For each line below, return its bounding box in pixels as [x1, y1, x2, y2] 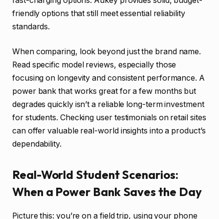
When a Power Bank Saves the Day [12, 184, 202, 199]
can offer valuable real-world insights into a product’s [12, 126, 206, 136]
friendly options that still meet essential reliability [12, 8, 185, 18]
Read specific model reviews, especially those [12, 60, 176, 70]
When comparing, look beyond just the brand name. [12, 47, 201, 57]
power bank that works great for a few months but [12, 87, 197, 96]
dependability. [12, 139, 62, 149]
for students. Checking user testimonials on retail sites [12, 113, 206, 123]
